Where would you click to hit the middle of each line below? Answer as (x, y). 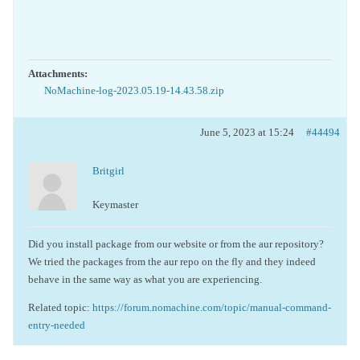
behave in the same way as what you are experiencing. (145, 279)
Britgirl (108, 171)
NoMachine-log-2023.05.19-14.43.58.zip (134, 90)
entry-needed (57, 325)
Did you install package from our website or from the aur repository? (176, 244)
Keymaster (115, 205)
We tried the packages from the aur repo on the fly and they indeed (172, 262)
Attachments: (58, 74)
